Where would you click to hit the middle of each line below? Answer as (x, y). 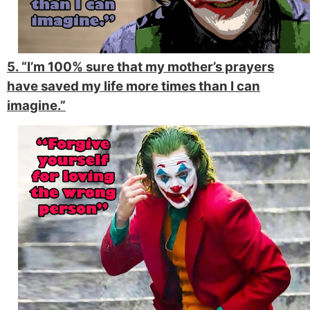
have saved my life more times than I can (134, 86)
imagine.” (36, 105)
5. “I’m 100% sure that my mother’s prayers (140, 66)
